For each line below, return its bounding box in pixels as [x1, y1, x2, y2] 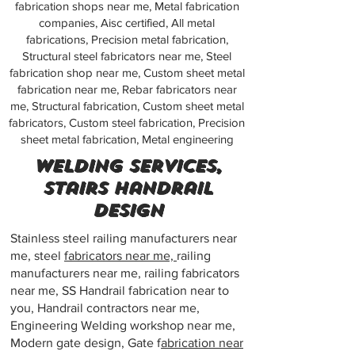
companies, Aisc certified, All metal [39, 16, 215, 29]
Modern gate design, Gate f [10, 336, 161, 349]
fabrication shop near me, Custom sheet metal [9, 66, 245, 79]
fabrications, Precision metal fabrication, [25, 32, 228, 46]
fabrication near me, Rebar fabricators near [17, 82, 237, 96]
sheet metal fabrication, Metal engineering [20, 132, 234, 146]
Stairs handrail [42, 177, 212, 199]
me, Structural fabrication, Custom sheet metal [10, 99, 244, 113]
